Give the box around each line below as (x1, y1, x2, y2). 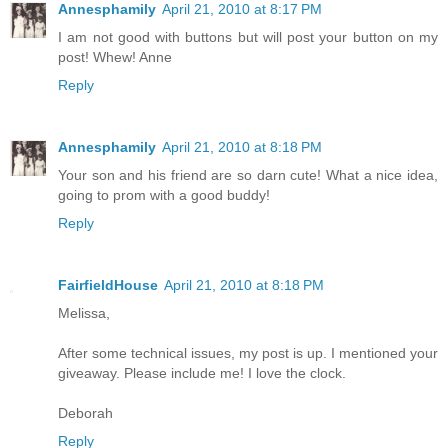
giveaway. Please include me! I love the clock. (58, 365, 346, 382)
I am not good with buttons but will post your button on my (58, 29, 438, 46)
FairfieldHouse (58, 277, 158, 294)
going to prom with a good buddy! (58, 187, 270, 204)
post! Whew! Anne (58, 49, 172, 66)
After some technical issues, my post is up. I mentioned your (58, 345, 438, 362)
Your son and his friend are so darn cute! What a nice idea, (58, 167, 438, 184)
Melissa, (58, 305, 110, 322)
